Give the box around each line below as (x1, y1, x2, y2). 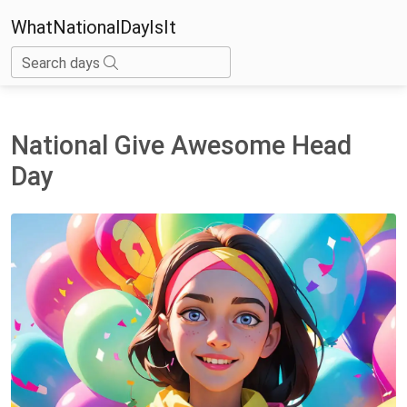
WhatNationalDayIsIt (11, 15, 176, 38)
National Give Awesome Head (11, 129, 352, 161)
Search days (22, 54, 104, 72)
